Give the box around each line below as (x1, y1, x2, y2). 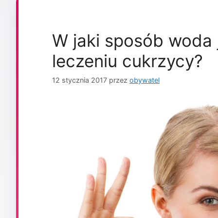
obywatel (129, 75, 160, 84)
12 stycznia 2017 (52, 75, 107, 84)
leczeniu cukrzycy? (52, 51, 203, 72)
